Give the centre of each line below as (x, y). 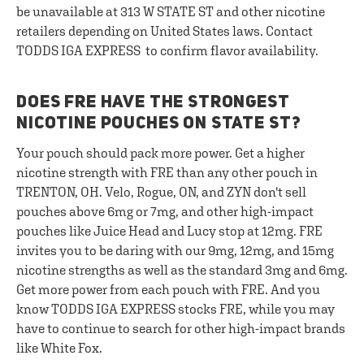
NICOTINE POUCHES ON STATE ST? (159, 124)
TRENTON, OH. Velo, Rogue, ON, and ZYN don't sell (161, 192)
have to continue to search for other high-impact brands (181, 328)
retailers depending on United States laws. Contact (165, 31)
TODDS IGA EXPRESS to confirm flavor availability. (167, 50)
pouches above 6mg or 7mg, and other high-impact (165, 211)
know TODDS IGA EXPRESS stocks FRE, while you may (175, 309)
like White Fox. (59, 348)
